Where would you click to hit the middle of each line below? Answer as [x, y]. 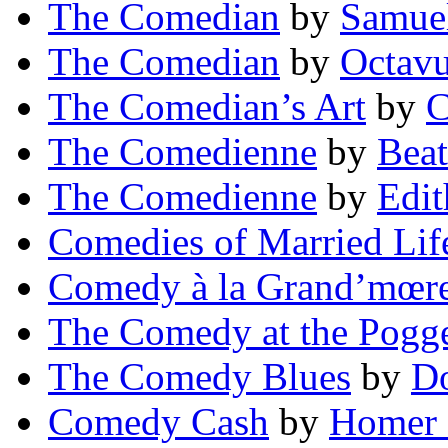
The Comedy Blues [199, 377]
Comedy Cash [158, 422]
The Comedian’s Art [207, 107]
